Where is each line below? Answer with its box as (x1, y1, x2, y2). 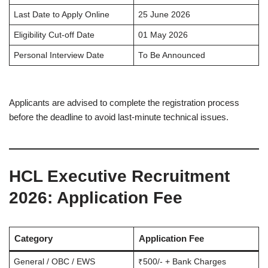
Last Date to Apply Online (13, 10, 109, 19)
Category (14, 233, 53, 243)
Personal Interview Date (13, 51, 104, 60)
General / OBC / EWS (13, 257, 95, 266)
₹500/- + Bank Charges (138, 257, 226, 266)
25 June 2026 (138, 10, 190, 19)
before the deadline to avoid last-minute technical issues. (9, 112, 229, 122)
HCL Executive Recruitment (9, 167, 230, 185)
